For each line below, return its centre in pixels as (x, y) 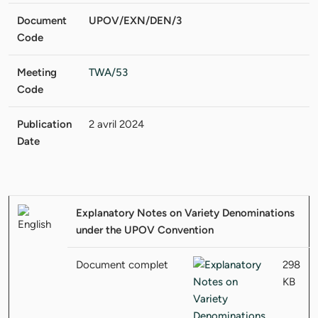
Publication (44, 124)
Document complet (122, 264)
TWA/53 (108, 72)
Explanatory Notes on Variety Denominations (185, 213)
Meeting (37, 72)
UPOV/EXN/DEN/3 (135, 20)
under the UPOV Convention (145, 230)
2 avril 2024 (116, 124)
